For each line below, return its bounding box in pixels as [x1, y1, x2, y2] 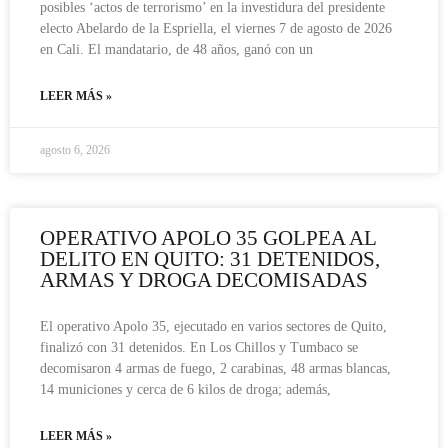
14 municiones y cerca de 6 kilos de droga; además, [40, 381, 331, 397]
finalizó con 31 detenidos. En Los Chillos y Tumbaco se [40, 339, 358, 355]
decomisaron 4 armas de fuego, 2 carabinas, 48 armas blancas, [40, 360, 391, 376]
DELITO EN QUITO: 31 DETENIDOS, [40, 246, 380, 271]
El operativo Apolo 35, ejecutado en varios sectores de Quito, [40, 318, 387, 334]
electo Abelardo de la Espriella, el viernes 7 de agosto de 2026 [40, 20, 392, 36]
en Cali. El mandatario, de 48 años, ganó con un [40, 41, 313, 57]
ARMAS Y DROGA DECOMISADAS [40, 267, 368, 292]
